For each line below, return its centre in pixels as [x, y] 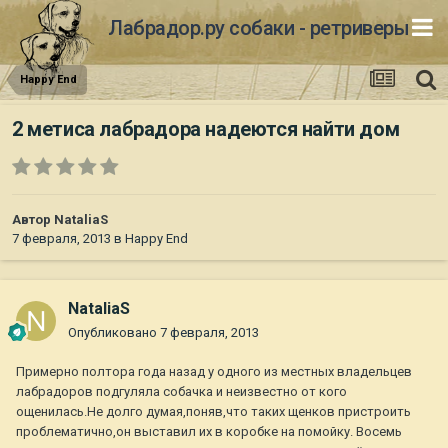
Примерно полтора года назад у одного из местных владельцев [214, 372]
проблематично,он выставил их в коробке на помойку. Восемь [209, 432]
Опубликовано [114, 333]
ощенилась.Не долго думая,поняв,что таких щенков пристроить [213, 412]
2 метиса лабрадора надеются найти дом [206, 129]
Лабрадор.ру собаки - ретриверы [258, 27]
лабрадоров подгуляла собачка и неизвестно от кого [181, 392]
